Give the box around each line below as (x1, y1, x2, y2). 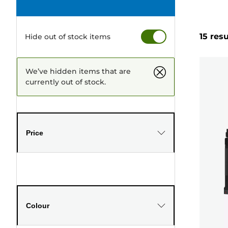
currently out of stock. (25, 77, 106, 87)
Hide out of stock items (25, 32, 110, 41)
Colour (26, 201, 49, 210)
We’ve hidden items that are (25, 66, 131, 76)
